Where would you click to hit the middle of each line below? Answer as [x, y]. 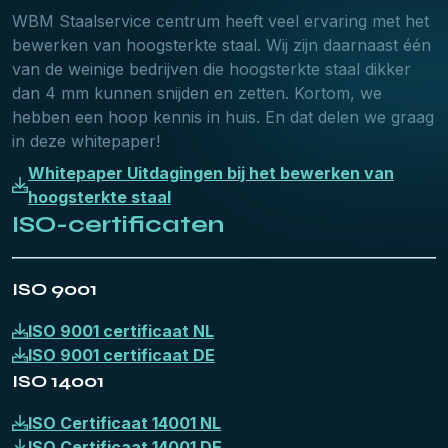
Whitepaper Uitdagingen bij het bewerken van [211, 173]
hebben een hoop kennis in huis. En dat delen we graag [223, 117]
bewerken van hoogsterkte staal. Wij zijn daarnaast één [221, 45]
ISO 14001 [58, 381]
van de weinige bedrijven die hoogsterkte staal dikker [211, 69]
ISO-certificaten [118, 224]
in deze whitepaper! [86, 141]
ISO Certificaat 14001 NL [124, 423]
